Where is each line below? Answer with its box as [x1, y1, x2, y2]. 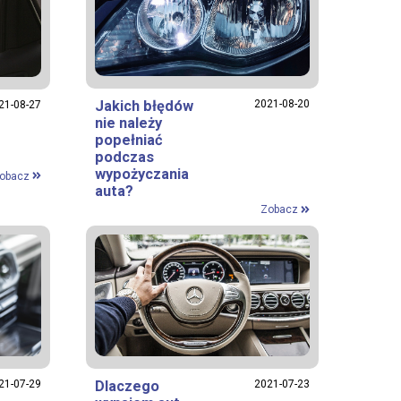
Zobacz [260, 203, 301, 217]
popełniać [95, 132, 163, 149]
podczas [95, 149, 154, 166]
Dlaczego [95, 377, 159, 395]
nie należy [95, 115, 162, 132]
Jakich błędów [95, 98, 193, 115]
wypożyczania [95, 166, 189, 183]
